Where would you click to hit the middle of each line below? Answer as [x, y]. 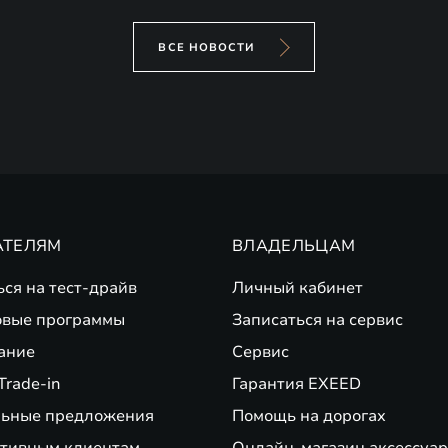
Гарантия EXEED [296, 384]
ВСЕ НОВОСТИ [207, 47]
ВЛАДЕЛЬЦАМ [294, 246]
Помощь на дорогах [309, 416]
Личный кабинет [297, 288]
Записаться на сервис [317, 320]
